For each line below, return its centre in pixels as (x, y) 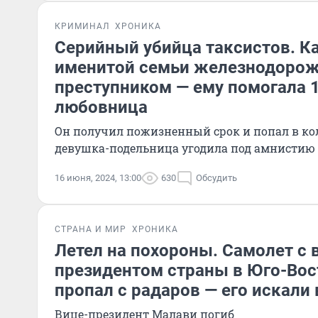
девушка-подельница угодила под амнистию (185, 148)
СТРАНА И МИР (91, 229)
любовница (101, 107)
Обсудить (216, 178)
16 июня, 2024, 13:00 (98, 178)
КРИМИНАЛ (82, 26)
